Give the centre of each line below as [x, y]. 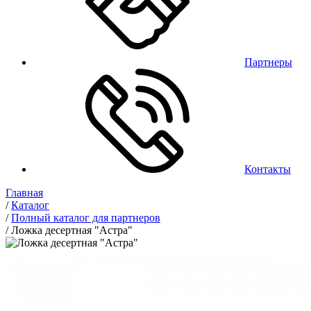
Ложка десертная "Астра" [72, 230]
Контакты [268, 169]
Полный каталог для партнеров [86, 218]
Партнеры [268, 62]
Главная [24, 193]
